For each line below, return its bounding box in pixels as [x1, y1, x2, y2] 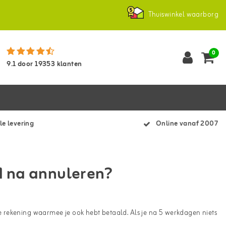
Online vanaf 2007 [156, 118, 218, 130]
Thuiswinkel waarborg [148, 9, 218, 21]
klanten [55, 59, 82, 70]
